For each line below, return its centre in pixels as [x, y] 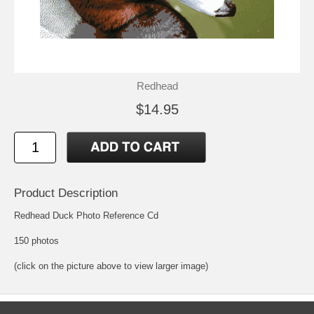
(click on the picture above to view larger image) [111, 266]
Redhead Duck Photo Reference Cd [86, 215]
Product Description [66, 193]
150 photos [36, 240]
